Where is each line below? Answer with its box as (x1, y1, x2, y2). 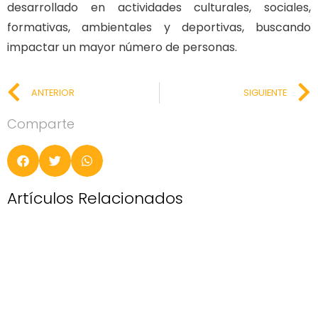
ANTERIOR (31, 86, 75, 99)
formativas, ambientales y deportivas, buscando (7, 19, 311, 36)
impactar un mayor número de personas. (7, 39, 237, 56)
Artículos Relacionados (7, 187, 183, 209)
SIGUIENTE (243, 86, 287, 99)
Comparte (7, 114, 75, 133)
